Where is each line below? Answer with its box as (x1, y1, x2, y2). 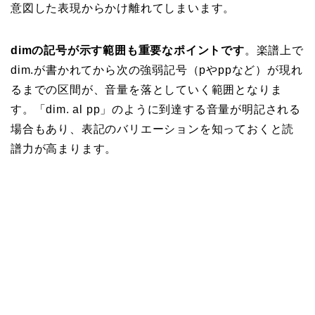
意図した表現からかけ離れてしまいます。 (11, 2, 236, 15)
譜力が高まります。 (11, 143, 117, 155)
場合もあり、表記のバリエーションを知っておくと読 (11, 123, 295, 136)
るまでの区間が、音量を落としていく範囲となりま (11, 84, 283, 96)
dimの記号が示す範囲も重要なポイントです (11, 44, 245, 57)
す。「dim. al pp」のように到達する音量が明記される (11, 103, 301, 116)
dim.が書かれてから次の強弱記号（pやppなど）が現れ (11, 64, 303, 77)
